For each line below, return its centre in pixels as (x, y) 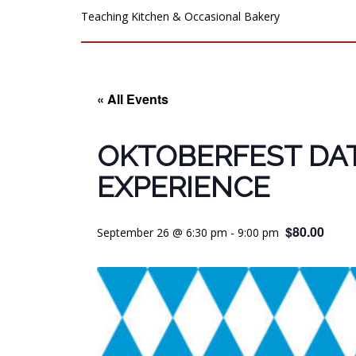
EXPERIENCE (184, 187)
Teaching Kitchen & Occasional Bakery (180, 17)
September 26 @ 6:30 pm (162, 233)
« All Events (133, 99)
